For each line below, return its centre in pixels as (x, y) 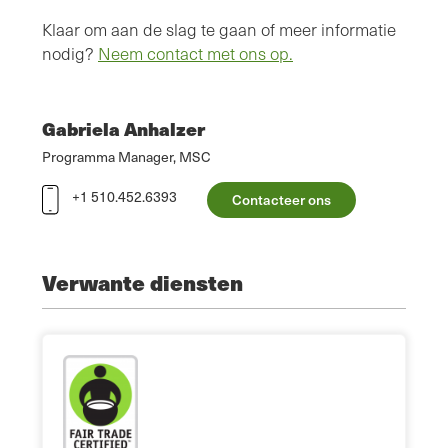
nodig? (70, 54)
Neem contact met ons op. (195, 54)
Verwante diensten (142, 283)
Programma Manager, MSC (126, 157)
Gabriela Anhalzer (123, 129)
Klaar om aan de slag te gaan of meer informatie (219, 30)
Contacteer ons (281, 200)
